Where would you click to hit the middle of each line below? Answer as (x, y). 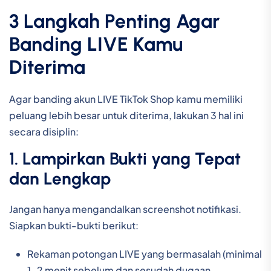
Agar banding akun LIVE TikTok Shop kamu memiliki (126, 99)
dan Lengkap (60, 178)
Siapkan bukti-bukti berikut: (74, 225)
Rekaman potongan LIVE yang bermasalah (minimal (145, 254)
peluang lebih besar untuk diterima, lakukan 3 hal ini (126, 115)
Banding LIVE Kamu (96, 44)
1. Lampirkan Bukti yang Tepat (125, 158)
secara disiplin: (44, 132)
